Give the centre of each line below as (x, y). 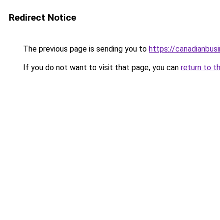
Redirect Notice (42, 17)
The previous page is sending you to (85, 49)
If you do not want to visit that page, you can (101, 68)
